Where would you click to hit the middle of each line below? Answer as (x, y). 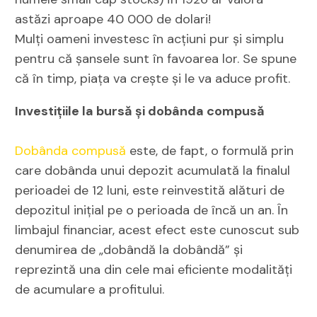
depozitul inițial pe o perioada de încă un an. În (152, 210)
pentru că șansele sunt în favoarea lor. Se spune (156, 58)
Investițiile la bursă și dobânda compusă (140, 111)
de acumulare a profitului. (92, 289)
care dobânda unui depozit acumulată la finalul (153, 170)
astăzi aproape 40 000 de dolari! (113, 19)
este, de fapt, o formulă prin (210, 150)
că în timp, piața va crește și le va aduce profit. (153, 78)
